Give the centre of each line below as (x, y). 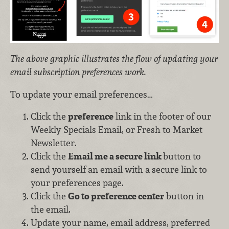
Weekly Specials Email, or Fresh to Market (117, 130)
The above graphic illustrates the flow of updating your (114, 58)
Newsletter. (54, 143)
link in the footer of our (162, 117)
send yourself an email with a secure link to (119, 170)
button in (184, 196)
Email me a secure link (116, 156)
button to (182, 156)
